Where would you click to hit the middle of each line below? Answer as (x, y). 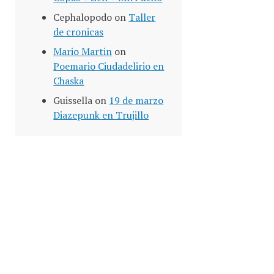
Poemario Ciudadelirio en (109, 66)
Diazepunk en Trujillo (101, 115)
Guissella (73, 100)
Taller (142, 17)
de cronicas (79, 31)
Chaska (69, 80)
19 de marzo (136, 100)
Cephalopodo (83, 17)
